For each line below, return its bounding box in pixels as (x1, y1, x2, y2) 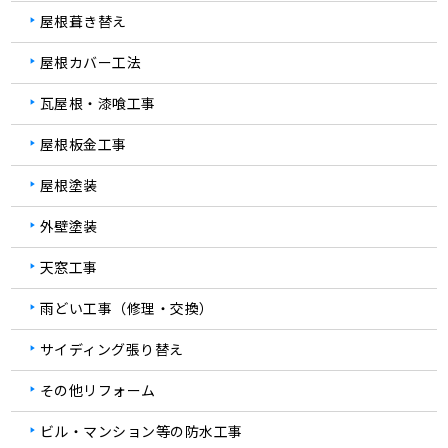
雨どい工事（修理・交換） (39, 298, 214, 319)
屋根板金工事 (39, 134, 127, 155)
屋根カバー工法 (39, 52, 142, 73)
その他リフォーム (39, 380, 156, 401)
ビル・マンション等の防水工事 (39, 421, 243, 442)
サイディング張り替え (39, 339, 184, 360)
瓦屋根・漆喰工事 (39, 93, 156, 114)
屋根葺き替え (39, 11, 127, 32)
